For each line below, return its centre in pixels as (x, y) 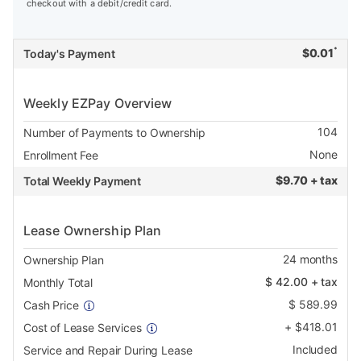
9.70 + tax (310, 180)
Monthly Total (58, 283)
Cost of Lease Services (83, 328)
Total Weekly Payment (82, 181)
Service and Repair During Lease (108, 351)
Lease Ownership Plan (93, 231)
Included (315, 350)
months (317, 259)
